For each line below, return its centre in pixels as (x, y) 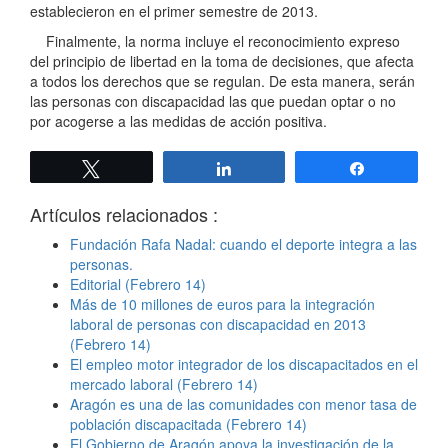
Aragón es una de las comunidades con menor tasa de (243, 404)
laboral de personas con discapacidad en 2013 (218, 324)
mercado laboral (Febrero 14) (164, 384)
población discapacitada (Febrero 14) (188, 424)
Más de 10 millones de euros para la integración (222, 304)
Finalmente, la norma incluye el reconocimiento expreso (215, 41)
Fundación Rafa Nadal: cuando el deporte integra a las (243, 244)
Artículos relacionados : (124, 214)
